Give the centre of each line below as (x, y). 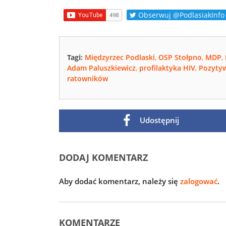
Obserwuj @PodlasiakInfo (180, 15)
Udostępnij (158, 120)
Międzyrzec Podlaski (120, 57)
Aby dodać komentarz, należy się (120, 181)
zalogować (199, 181)
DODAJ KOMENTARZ (103, 157)
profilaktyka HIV (167, 68)
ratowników (88, 78)
